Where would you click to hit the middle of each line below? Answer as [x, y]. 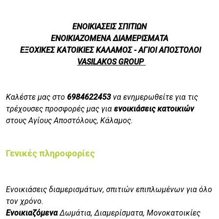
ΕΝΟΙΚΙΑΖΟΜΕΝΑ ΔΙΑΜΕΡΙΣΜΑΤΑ [109, 39]
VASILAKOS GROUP [111, 62]
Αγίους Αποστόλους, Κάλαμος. [81, 121]
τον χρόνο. [25, 201]
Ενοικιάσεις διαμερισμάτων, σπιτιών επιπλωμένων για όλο [109, 190]
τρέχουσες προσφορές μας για [60, 109]
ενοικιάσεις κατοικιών [154, 109]
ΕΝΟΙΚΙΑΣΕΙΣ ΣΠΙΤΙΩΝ [109, 27]
